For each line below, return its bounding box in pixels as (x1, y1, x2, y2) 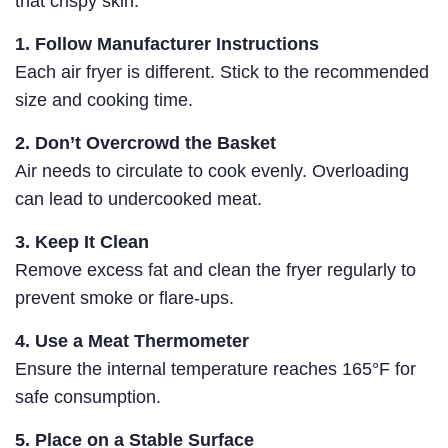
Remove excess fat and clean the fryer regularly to (15, 260, 416, 281)
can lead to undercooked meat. (15, 189, 262, 210)
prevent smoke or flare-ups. (15, 288, 234, 309)
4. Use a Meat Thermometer (15, 331, 249, 352)
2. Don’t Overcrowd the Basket (15, 133, 276, 154)
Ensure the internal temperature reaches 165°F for (15, 359, 416, 380)
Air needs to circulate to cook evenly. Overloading (15, 161, 409, 182)
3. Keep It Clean (15, 232, 149, 253)
